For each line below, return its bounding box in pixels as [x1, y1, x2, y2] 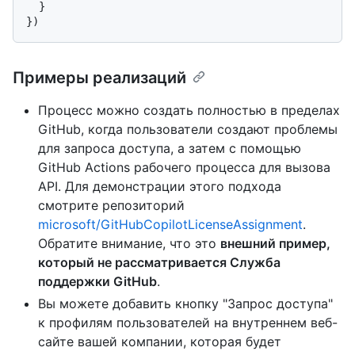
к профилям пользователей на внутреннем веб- [38, 315, 338, 331]
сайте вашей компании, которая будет [38, 334, 281, 350]
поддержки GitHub [38, 273, 157, 290]
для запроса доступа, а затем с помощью [38, 140, 301, 157]
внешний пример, [220, 235, 330, 252]
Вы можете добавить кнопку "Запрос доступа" [38, 296, 333, 312]
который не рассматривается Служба [38, 254, 281, 271]
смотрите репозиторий [38, 197, 185, 214]
